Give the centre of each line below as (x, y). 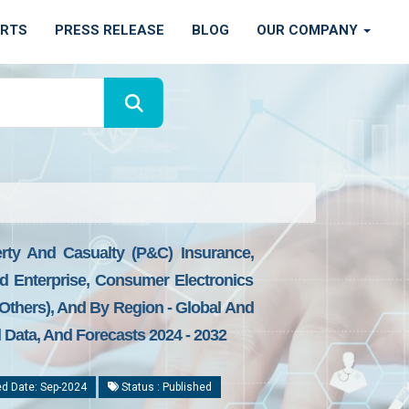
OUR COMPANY (309, 30)
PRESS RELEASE (110, 30)
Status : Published (165, 387)
